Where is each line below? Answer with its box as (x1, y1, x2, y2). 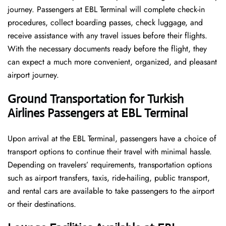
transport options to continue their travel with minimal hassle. (8, 146, 212, 158)
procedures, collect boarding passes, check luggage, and (8, 17, 203, 29)
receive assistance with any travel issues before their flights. (8, 30, 207, 42)
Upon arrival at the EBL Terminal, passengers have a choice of (8, 133, 216, 145)
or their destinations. (8, 198, 76, 210)
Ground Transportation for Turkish (8, 91, 184, 107)
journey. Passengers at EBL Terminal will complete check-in (8, 4, 205, 16)
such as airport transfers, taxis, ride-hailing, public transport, (8, 172, 210, 184)
